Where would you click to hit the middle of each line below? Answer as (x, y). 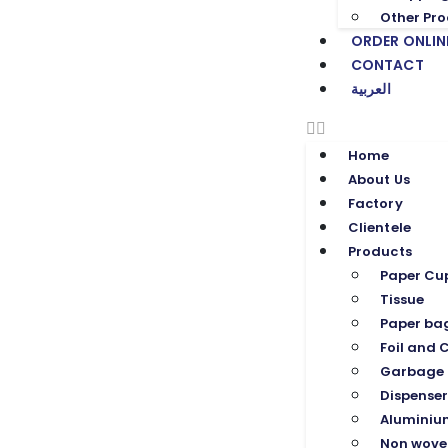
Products (379, 251)
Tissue (401, 299)
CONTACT (387, 65)
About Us (378, 179)
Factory (375, 203)
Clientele (379, 227)
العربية (370, 89)
